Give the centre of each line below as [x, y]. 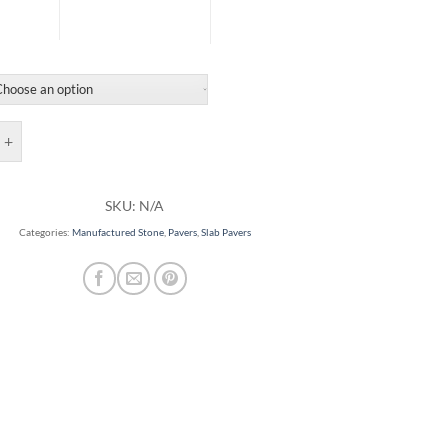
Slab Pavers [225, 233]
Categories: [45, 233]
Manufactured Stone [117, 233]
